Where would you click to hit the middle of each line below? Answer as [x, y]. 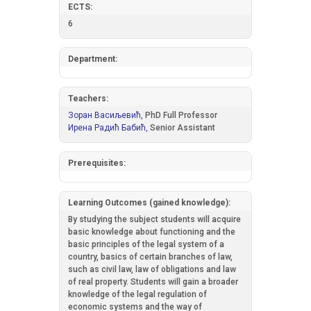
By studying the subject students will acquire [154, 219]
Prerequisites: [97, 163]
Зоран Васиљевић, [107, 115]
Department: [93, 59]
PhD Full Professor [181, 115]
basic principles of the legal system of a [146, 244]
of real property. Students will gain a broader [153, 282]
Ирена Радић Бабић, [109, 128]
